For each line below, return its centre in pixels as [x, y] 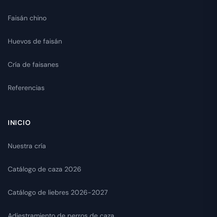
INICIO [19, 123]
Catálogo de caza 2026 [45, 169]
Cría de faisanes [33, 65]
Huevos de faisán [35, 41]
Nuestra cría [27, 146]
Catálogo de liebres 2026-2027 [58, 193]
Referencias [26, 88]
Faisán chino [27, 18]
